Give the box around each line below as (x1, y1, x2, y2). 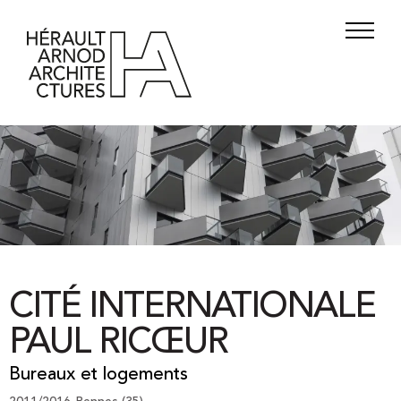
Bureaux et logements (9, 366, 188, 385)
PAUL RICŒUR (9, 326, 227, 363)
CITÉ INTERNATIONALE (9, 290, 375, 327)
